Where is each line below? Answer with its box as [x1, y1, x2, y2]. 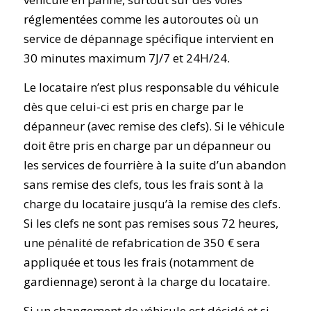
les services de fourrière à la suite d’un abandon [23, 156, 286, 173]
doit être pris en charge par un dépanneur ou [23, 137, 271, 153]
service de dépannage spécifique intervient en [23, 30, 274, 47]
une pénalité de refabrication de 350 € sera [23, 234, 260, 251]
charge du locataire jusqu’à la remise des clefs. [23, 195, 280, 212]
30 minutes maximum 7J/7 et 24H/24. [23, 49, 230, 66]
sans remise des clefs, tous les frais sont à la [23, 176, 264, 192]
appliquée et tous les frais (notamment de [23, 253, 254, 270]
